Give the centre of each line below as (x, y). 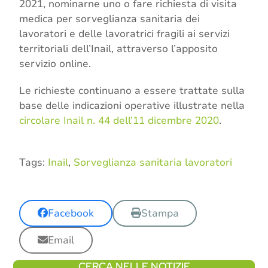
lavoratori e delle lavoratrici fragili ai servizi (125, 34)
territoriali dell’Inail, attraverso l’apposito (119, 49)
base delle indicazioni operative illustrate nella (132, 106)
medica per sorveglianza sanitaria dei (110, 19)
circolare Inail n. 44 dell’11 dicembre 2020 (119, 121)
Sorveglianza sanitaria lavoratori (153, 163)
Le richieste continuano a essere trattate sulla (132, 91)
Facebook (71, 214)
